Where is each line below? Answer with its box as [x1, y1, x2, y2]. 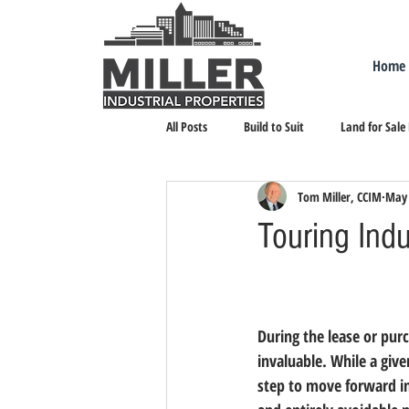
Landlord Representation [203, 190, 326, 208]
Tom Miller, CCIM [298, 187, 382, 205]
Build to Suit [244, 117, 304, 135]
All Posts [166, 117, 207, 135]
